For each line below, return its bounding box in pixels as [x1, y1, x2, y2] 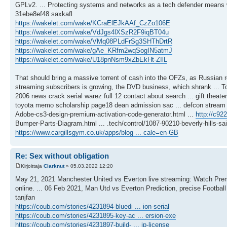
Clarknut [44, 163, 64, 169]
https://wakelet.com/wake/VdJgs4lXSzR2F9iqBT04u [15, 28, 169, 36]
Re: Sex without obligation [15, 152, 109, 160]
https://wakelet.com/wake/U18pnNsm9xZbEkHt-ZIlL [15, 56, 167, 63]
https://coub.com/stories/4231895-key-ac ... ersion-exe [15, 211, 176, 219]
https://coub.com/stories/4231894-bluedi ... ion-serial [15, 202, 169, 210]
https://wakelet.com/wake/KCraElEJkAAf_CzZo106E [15, 19, 170, 27]
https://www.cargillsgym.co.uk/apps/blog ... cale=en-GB [15, 129, 178, 136]
